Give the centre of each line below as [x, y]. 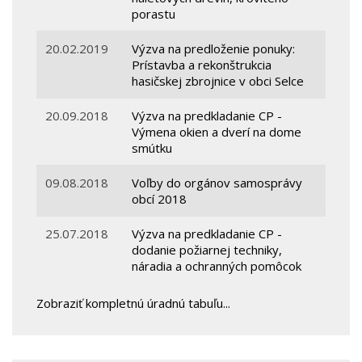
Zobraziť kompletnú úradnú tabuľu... [133, 303]
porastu [156, 14]
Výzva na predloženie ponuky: [214, 49]
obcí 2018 [161, 199]
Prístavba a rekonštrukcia [202, 65]
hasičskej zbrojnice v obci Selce [220, 81]
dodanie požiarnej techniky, [207, 250]
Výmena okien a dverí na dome [217, 132]
